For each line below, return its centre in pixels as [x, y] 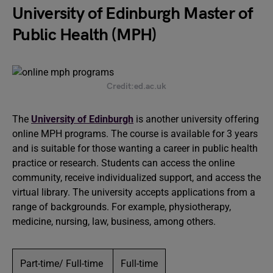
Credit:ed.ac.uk [136, 86]
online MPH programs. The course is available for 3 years [135, 134]
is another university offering [196, 119]
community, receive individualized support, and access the [136, 178]
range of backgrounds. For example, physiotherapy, [122, 207]
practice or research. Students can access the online [123, 163]
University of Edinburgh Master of [132, 14]
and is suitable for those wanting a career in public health [135, 148]
